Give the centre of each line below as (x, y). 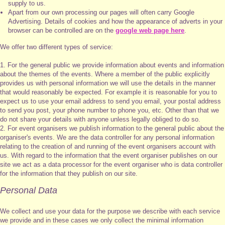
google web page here (150, 30)
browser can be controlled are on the (62, 30)
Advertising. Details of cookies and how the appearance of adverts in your (116, 21)
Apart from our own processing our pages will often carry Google (101, 12)
